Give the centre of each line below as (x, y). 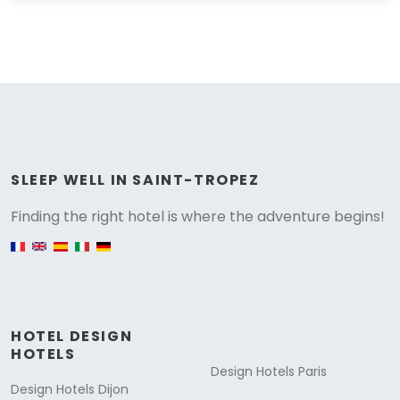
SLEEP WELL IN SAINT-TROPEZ (135, 179)
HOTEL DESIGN (72, 336)
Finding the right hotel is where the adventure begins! (198, 216)
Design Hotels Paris (269, 371)
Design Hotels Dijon (70, 389)
